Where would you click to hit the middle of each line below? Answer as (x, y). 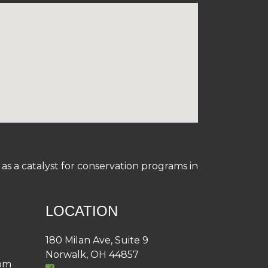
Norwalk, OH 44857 (92, 254)
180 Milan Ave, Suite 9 (97, 240)
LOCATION (82, 211)
